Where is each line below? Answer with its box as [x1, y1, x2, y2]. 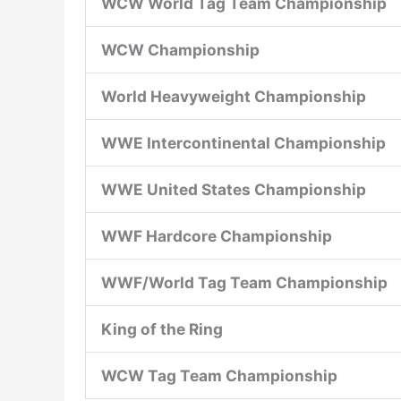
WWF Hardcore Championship [100, 226, 336, 245]
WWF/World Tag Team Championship [100, 272, 388, 292]
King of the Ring [100, 319, 223, 338]
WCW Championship [100, 39, 260, 59]
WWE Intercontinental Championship [100, 132, 389, 152]
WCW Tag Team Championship [100, 365, 341, 385]
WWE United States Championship [100, 179, 370, 199]
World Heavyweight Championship [100, 86, 370, 106]
